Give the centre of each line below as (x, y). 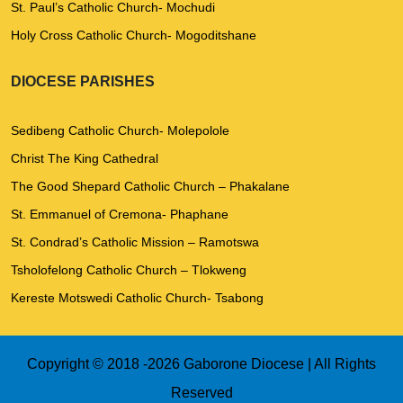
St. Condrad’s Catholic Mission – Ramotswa (135, 242)
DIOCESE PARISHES (83, 81)
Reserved (201, 393)
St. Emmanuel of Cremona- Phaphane (120, 214)
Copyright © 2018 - (87, 364)
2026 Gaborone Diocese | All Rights (262, 364)
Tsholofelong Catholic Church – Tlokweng (129, 270)
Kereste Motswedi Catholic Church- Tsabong (137, 298)
